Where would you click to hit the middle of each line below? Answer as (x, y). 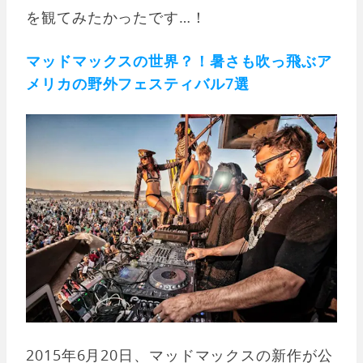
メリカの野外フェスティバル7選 (138, 84)
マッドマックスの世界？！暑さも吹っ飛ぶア (179, 61)
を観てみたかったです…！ (116, 17)
